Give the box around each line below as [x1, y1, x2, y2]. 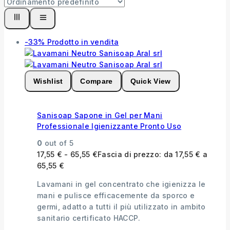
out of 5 [42, 138, 74, 147]
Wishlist [33, 76, 63, 85]
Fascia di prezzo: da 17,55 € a [98, 149, 208, 159]
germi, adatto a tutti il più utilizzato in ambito [37, 202, 206, 211]
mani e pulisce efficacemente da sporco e [37, 190, 195, 200]
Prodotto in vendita [47, 37, 119, 46]
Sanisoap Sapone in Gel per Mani [37, 111, 163, 120]
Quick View [130, 76, 171, 85]
